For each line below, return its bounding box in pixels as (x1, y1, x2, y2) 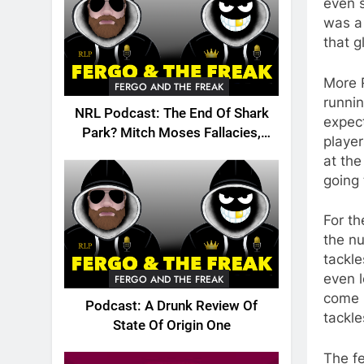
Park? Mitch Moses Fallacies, (82, 125, 261, 141)
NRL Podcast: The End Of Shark (74, 106, 269, 122)
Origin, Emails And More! (95, 145, 248, 161)
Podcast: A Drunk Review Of (85, 297, 258, 314)
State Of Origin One (112, 317, 231, 333)
